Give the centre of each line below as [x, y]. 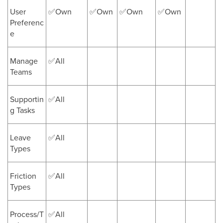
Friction [23, 176]
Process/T [27, 214]
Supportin [27, 99]
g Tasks [22, 110]
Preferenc [27, 22]
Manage [24, 61]
